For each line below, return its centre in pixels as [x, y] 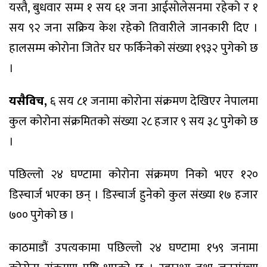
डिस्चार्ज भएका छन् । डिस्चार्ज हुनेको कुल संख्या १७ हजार [133, 195]
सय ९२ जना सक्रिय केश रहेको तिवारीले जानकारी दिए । [133, 28]
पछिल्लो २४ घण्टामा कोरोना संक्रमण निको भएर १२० [133, 174]
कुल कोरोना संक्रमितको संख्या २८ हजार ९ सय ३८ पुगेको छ [133, 121]
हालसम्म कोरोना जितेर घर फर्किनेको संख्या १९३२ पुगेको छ [133, 49]
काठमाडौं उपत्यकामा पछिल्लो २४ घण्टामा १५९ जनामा [133, 248]
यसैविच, [28, 101]
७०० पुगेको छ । [42, 215]
